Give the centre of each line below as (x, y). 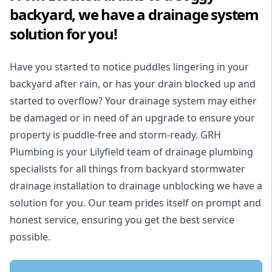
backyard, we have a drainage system (134, 15)
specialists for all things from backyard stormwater (127, 169)
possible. (30, 237)
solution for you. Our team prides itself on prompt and (135, 203)
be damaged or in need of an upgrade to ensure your (132, 118)
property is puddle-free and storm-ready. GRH (115, 135)
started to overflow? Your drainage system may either (133, 101)
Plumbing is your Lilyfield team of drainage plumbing (131, 152)
